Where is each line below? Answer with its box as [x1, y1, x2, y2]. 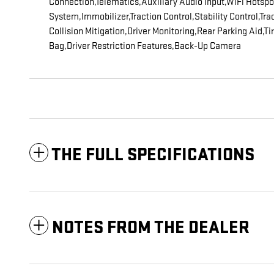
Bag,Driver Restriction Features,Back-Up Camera [49, 40, 241, 53]
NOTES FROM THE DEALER [52, 217, 250, 239]
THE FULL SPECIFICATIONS [51, 144, 254, 166]
